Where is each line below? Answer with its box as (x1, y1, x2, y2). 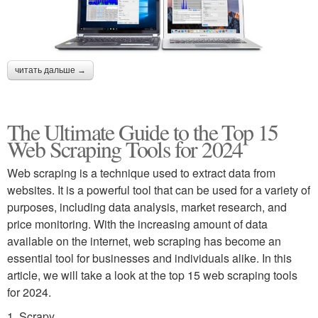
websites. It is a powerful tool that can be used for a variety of (7, 181, 310, 198)
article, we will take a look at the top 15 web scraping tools (7, 266, 297, 283)
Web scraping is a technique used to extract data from (7, 164, 275, 181)
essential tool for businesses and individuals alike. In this (7, 249, 292, 266)
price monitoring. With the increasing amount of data (7, 215, 268, 232)
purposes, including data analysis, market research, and (7, 198, 287, 215)
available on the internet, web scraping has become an (7, 232, 281, 249)
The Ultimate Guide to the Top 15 (7, 116, 278, 147)
